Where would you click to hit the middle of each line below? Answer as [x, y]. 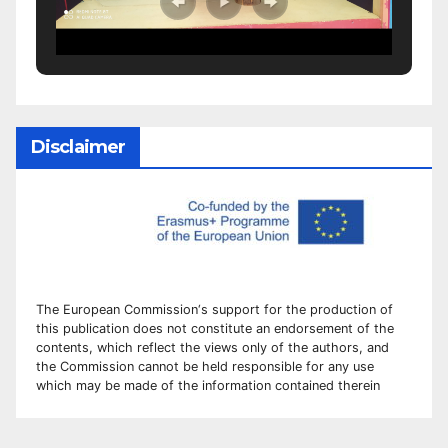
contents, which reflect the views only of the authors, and [212, 347]
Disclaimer [78, 147]
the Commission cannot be [119, 366]
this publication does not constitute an [155, 328]
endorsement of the [334, 328]
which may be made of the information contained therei [204, 385]
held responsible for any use [288, 366]
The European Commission [117, 309]
